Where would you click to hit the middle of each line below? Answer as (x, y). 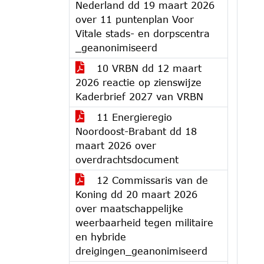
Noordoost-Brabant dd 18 (136, 131)
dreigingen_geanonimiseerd (141, 251)
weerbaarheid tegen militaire (144, 222)
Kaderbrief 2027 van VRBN (139, 96)
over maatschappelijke (129, 208)
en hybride (101, 237)
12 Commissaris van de (151, 180)
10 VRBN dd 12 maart (147, 68)
